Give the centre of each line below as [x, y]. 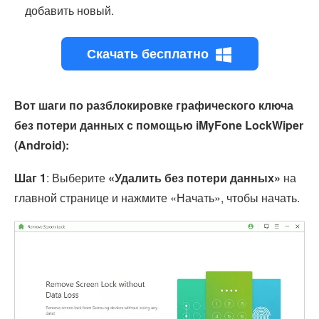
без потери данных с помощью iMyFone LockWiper [159, 125]
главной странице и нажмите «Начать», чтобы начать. [157, 198]
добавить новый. [69, 10]
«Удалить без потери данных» [194, 178]
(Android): [42, 145]
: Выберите [77, 178]
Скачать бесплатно [147, 53]
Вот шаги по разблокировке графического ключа [154, 105]
